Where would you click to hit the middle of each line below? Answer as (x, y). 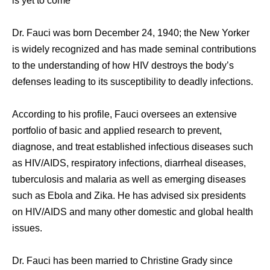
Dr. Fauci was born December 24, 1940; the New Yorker (131, 33)
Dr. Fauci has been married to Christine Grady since (122, 260)
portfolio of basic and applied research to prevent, (117, 130)
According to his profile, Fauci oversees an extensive (124, 114)
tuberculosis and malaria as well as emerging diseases (129, 179)
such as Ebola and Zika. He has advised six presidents (129, 195)
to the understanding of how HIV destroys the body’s (123, 65)
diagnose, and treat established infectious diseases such (133, 146)
